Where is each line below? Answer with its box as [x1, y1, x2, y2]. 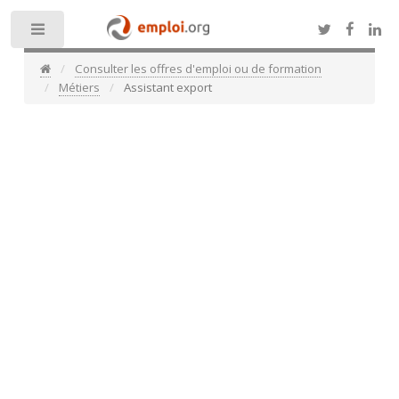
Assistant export [121, 79, 213, 96]
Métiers [58, 79, 100, 96]
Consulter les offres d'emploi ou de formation [75, 61, 322, 77]
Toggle [77, 26, 112, 41]
